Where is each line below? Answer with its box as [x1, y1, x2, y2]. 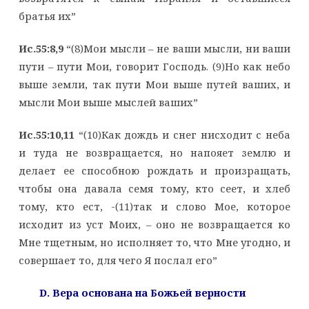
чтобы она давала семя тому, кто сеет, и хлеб [18, 181, 291, 195]
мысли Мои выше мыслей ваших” [18, 94, 198, 109]
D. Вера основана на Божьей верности [39, 285, 246, 299]
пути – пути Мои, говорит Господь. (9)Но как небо [18, 59, 291, 73]
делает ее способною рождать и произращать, [18, 163, 291, 177]
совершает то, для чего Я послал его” [18, 252, 217, 267]
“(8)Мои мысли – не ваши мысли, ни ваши [66, 41, 291, 55]
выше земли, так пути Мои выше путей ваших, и [18, 77, 291, 91]
